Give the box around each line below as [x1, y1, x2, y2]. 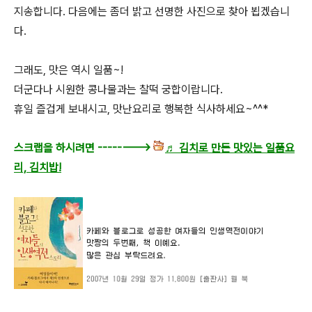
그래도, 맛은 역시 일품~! [14, 63, 123, 77]
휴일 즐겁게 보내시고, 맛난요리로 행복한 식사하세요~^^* [14, 102, 268, 116]
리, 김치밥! [14, 160, 61, 174]
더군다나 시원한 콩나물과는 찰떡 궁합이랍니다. [14, 82, 223, 96]
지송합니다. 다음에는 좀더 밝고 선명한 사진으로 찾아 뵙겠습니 [14, 4, 290, 18]
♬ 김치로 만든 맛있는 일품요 [165, 141, 295, 155]
